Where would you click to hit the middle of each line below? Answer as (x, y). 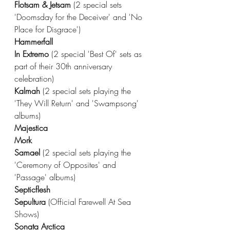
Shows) (27, 214)
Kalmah (28, 91)
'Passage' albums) (45, 177)
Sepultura (31, 202)
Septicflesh (32, 189)
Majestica (31, 128)
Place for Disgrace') (47, 29)
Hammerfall (34, 42)
